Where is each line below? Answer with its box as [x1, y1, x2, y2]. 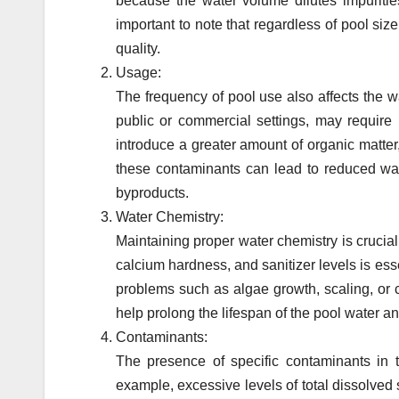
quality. [116, 41, 160, 57]
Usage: [116, 65, 161, 81]
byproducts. [116, 185, 189, 201]
